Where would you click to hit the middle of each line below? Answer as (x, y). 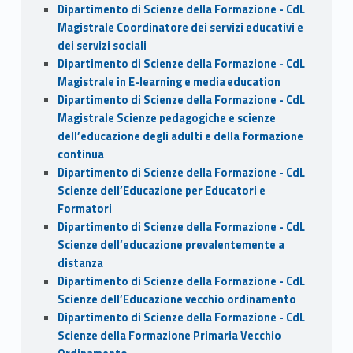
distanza (80, 263)
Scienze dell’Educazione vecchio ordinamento (176, 299)
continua (80, 154)
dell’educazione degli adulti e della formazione (180, 136)
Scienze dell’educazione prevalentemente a (171, 245)
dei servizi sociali (102, 45)
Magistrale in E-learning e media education (169, 82)
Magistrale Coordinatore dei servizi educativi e (180, 27)
